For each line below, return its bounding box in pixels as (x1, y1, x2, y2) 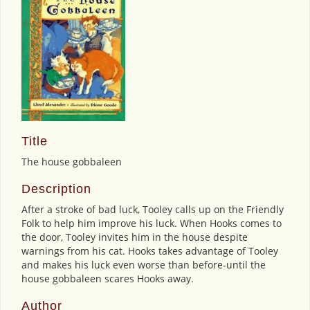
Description (21, 182, 91, 196)
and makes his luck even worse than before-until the (21, 258, 266, 271)
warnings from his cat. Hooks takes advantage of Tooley (21, 244, 278, 257)
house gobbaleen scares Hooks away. (21, 272, 194, 285)
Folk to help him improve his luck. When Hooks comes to (21, 217, 282, 230)
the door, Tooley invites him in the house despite (21, 230, 248, 244)
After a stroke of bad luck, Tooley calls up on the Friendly (21, 203, 284, 216)
